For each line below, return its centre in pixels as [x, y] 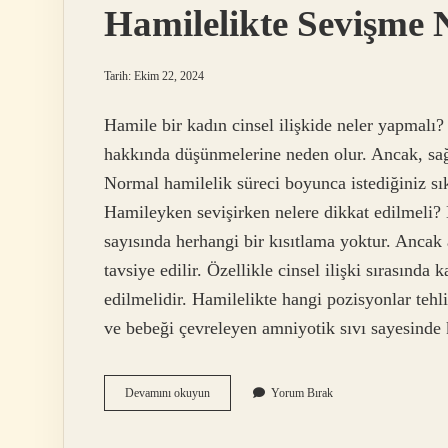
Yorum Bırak [302, 393]
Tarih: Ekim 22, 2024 [154, 76]
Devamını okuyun [167, 393]
